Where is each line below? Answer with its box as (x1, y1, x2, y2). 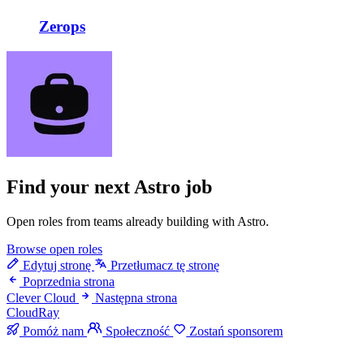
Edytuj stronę (19, 258, 94, 272)
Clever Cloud (6, 290, 76, 305)
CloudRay (6, 305, 59, 319)
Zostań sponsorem (186, 324, 284, 339)
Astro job (134, 176, 212, 198)
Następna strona (95, 290, 177, 305)
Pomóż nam (19, 324, 87, 339)
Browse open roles (6, 241, 102, 256)
